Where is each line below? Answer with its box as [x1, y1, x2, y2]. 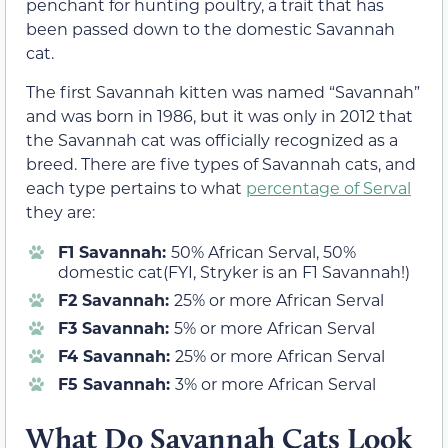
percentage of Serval [246, 176, 411, 198]
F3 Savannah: [58, 317, 174, 339]
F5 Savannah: [58, 373, 175, 395]
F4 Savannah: [58, 345, 175, 367]
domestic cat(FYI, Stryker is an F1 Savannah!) [58, 261, 410, 283]
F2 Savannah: [58, 289, 174, 311]
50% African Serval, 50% [171, 241, 356, 263]
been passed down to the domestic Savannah [26, 18, 395, 40]
